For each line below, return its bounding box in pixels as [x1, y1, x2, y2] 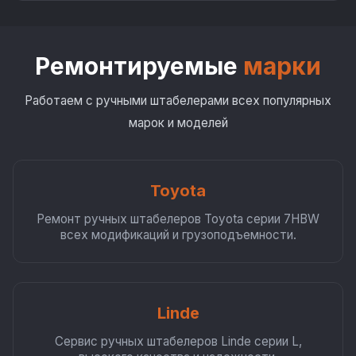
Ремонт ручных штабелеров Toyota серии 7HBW [37, 211, 319, 226]
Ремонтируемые [35, 52, 243, 80]
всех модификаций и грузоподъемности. [60, 227, 296, 242]
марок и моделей [128, 115, 228, 130]
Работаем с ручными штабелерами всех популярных [25, 93, 331, 108]
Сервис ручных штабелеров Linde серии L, [54, 334, 302, 349]
